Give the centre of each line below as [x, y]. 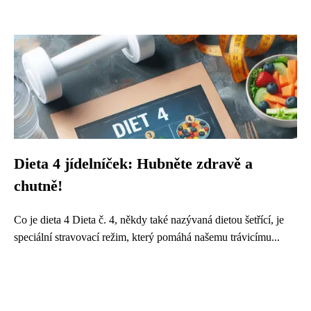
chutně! [38, 186]
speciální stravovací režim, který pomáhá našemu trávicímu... [147, 237]
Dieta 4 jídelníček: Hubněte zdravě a [133, 164]
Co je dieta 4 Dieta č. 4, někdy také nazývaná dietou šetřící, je [149, 220]
